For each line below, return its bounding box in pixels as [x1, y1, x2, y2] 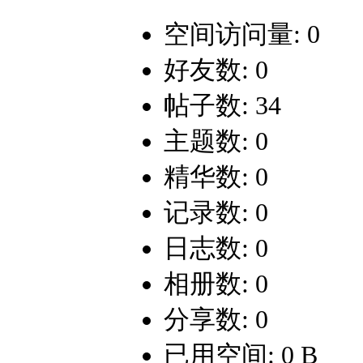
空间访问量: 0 [164, 19, 320, 49]
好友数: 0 [164, 55, 268, 85]
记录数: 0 [164, 198, 268, 228]
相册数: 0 [164, 269, 268, 299]
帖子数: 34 [164, 91, 281, 121]
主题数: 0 [164, 126, 268, 156]
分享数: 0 [164, 305, 268, 335]
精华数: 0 [164, 162, 268, 192]
